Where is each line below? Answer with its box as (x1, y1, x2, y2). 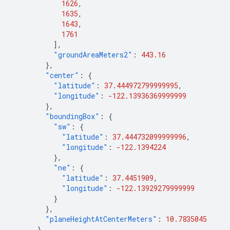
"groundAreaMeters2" (53, 50, 132, 60)
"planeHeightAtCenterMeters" (45, 214, 157, 224)
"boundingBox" (45, 111, 100, 121)
